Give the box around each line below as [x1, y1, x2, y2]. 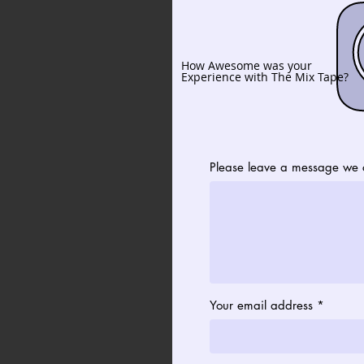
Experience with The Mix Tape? [181, 69, 349, 84]
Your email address [210, 297, 313, 313]
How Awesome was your [181, 58, 312, 73]
